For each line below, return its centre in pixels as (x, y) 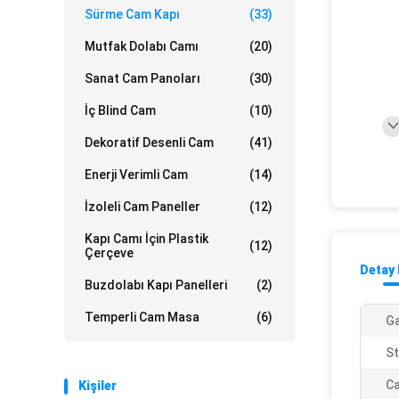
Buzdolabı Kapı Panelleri (156, 285)
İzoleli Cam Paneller (142, 207)
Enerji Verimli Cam (136, 175)
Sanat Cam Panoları (142, 78)
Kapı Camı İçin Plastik (147, 239)
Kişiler (98, 386)
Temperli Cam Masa (142, 317)
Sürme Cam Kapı (132, 14)
